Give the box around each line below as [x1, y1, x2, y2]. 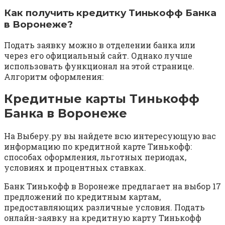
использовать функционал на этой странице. [4, 60, 194, 71]
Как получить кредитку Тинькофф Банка [4, 7, 216, 19]
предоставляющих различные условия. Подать [4, 202, 205, 213]
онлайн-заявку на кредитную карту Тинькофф [4, 212, 201, 223]
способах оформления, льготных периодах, [4, 152, 186, 163]
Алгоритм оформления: [4, 71, 103, 82]
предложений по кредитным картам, [4, 191, 161, 202]
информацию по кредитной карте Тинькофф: [4, 141, 192, 152]
